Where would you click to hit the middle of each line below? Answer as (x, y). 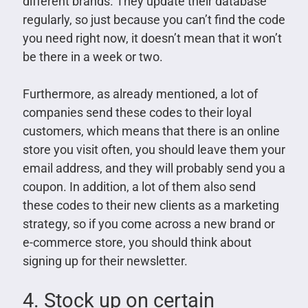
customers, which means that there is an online (151, 131)
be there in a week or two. (92, 56)
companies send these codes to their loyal (137, 112)
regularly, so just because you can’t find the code (154, 19)
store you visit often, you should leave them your (154, 149)
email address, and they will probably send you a (154, 168)
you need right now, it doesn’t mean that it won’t (152, 38)
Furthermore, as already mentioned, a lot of (140, 93)
